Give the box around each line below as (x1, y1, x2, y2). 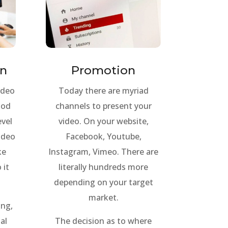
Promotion (71, 63, 136, 77)
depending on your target (53, 176, 153, 188)
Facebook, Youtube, (65, 130, 141, 142)
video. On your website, (58, 115, 149, 127)
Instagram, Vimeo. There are (48, 146, 159, 157)
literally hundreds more (59, 161, 149, 173)
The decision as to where (55, 215, 152, 226)
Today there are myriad (58, 84, 149, 96)
